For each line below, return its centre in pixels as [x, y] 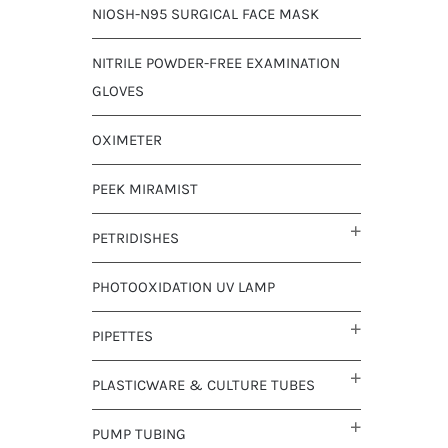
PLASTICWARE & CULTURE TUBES [203, 384]
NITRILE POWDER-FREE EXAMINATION [215, 62]
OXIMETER [126, 139]
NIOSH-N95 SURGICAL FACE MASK [205, 13]
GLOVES [117, 90]
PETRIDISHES [135, 237]
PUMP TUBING [138, 433]
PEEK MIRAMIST [144, 188]
